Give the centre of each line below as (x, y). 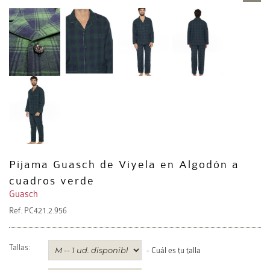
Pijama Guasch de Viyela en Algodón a (124, 165)
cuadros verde (52, 181)
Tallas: (20, 248)
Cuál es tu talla (176, 251)
